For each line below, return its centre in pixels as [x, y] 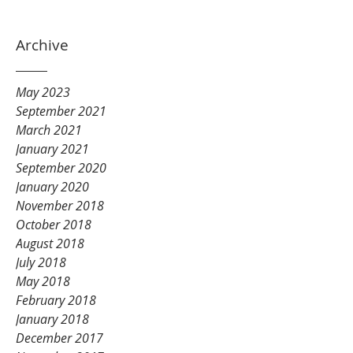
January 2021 [52, 149]
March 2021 [49, 130]
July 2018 [41, 262]
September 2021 [61, 111]
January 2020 [52, 187]
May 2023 [43, 92]
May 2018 [43, 281]
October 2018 [54, 225]
